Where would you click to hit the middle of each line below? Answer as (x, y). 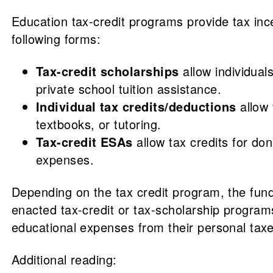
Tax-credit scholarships (107, 71)
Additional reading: (64, 259)
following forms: (56, 39)
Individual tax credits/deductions (136, 106)
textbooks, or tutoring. (98, 124)
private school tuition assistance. (129, 89)
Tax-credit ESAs (84, 142)
